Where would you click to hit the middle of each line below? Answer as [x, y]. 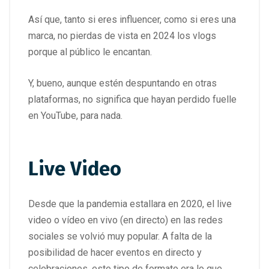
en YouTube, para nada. [75, 116]
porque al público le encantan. [90, 52]
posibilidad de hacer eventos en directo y [115, 252]
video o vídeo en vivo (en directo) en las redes [125, 220]
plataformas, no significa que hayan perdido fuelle [132, 100]
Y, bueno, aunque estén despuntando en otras [122, 83]
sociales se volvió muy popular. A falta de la [120, 236]
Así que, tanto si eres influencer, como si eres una [132, 20]
